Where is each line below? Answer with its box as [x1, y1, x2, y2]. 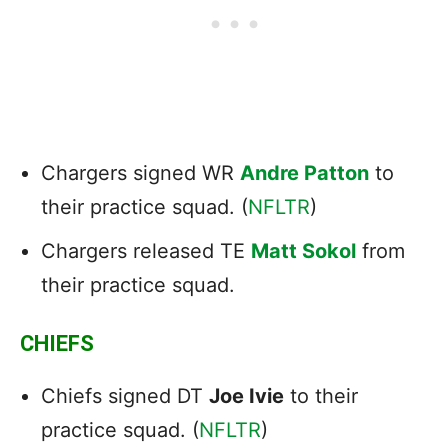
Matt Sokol [251, 238, 356, 263]
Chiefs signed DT [41, 383, 209, 408]
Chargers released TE [41, 238, 251, 263]
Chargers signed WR [41, 160, 240, 185]
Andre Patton [240, 160, 369, 185]
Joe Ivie [209, 383, 284, 408]
